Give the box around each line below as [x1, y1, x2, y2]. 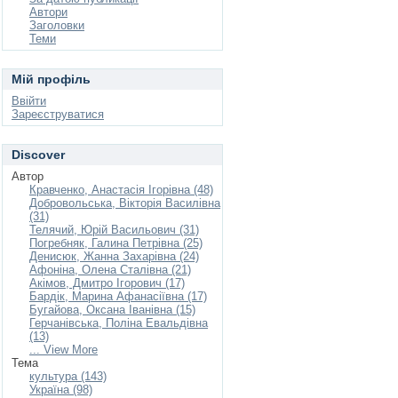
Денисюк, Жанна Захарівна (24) [29, 250, 199, 263]
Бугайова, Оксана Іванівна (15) [29, 303, 195, 316]
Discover [12, 147, 65, 162]
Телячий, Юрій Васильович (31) [29, 223, 199, 236]
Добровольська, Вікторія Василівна [29, 196, 220, 210]
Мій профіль [12, 72, 91, 86]
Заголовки [29, 19, 84, 32]
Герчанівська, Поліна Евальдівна [29, 316, 208, 330]
